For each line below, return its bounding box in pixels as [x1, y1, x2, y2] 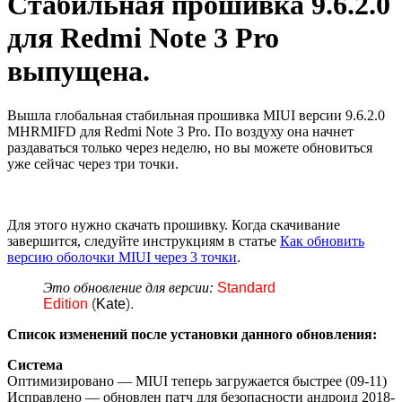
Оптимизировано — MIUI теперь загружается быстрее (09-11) [7, 372, 387, 389]
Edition [43, 295, 92, 311]
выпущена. [7, 55, 150, 88]
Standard [217, 279, 275, 295]
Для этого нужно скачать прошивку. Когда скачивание [7, 216, 340, 232]
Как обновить [280, 232, 364, 249]
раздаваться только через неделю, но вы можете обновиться [7, 139, 372, 155]
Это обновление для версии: [43, 279, 214, 295]
